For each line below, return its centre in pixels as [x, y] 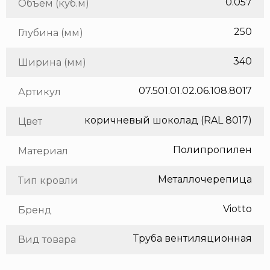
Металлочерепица [205, 180]
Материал [43, 151]
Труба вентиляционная [193, 239]
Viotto [237, 209]
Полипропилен [212, 150]
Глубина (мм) [51, 33]
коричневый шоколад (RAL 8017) [168, 121]
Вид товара [47, 240]
